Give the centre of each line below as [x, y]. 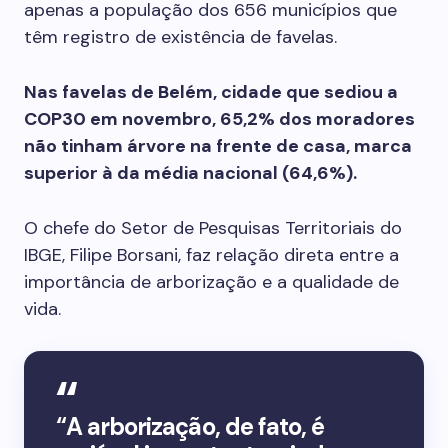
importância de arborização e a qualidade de [211, 282]
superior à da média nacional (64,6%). [190, 173]
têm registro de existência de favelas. [180, 37]
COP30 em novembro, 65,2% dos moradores [219, 119]
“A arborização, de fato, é [190, 426]
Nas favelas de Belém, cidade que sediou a [211, 92]
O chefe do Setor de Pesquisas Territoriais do [213, 228]
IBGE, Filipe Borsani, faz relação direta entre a [211, 255]
